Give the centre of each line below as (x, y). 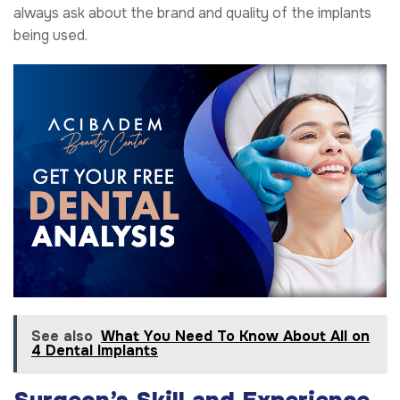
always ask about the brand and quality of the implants (192, 12)
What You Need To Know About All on (235, 337)
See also (62, 337)
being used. (50, 35)
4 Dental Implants (95, 351)
